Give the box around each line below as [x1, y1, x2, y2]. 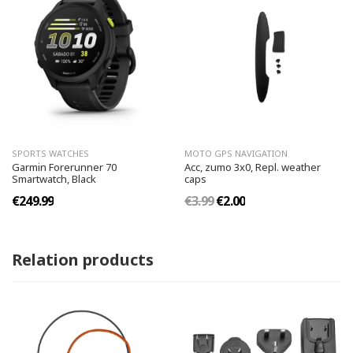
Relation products [12, 249, 154, 271]
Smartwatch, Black [12, 172, 96, 187]
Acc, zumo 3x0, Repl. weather [184, 160, 321, 175]
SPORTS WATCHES [12, 147, 89, 160]
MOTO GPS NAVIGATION [184, 147, 288, 160]
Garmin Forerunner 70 [12, 160, 117, 175]
